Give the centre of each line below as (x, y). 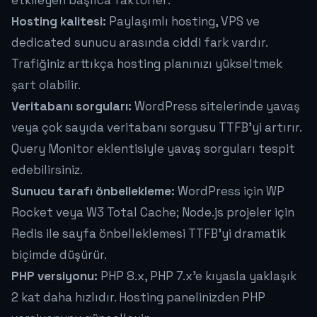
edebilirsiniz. (47, 170)
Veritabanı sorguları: (71, 106)
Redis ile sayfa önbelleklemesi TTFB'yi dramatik (149, 234)
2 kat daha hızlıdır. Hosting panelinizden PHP (138, 298)
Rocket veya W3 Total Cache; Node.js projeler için (153, 213)
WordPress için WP (230, 191)
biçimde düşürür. (59, 255)
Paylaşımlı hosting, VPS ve (183, 22)
